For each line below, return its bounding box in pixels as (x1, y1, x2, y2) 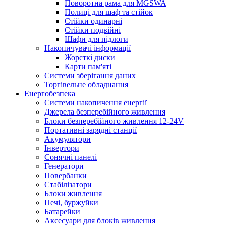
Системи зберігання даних (44, 71, 136, 80)
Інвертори (44, 144, 79, 152)
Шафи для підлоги (65, 35, 128, 43)
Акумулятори (44, 135, 91, 143)
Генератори (44, 162, 84, 171)
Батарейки (44, 207, 80, 216)
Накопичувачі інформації (44, 44, 131, 52)
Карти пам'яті (65, 62, 111, 71)
